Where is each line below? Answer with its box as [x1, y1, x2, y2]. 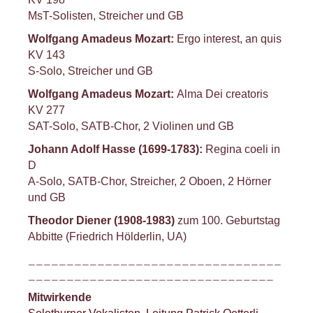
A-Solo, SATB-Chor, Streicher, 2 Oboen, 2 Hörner [28, 175, 271, 187]
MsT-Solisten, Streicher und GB [28, 10, 184, 22]
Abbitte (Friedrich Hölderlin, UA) [28, 231, 187, 242]
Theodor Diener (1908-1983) [28, 214, 175, 226]
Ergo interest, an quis [174, 33, 282, 45]
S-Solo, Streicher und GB [28, 65, 153, 77]
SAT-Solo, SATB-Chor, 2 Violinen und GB [28, 120, 234, 132]
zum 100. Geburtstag [175, 214, 280, 226]
